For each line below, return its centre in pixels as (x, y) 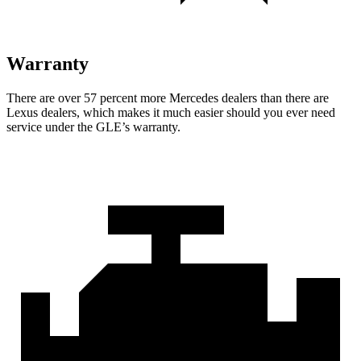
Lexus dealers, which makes (78, 112)
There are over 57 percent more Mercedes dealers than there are (168, 98)
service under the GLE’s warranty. (93, 127)
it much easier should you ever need (243, 112)
